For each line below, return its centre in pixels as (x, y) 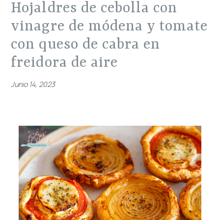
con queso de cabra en (85, 45)
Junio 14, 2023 (33, 84)
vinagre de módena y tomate (109, 27)
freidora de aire (64, 63)
